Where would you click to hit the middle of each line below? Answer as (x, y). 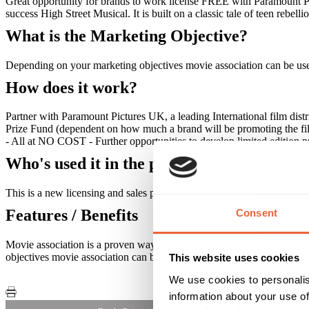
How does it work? (71, 87)
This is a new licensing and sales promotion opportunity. (128, 193)
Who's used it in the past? (96, 164)
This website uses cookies (234, 258)
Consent (257, 212)
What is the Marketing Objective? (127, 36)
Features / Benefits (72, 216)
